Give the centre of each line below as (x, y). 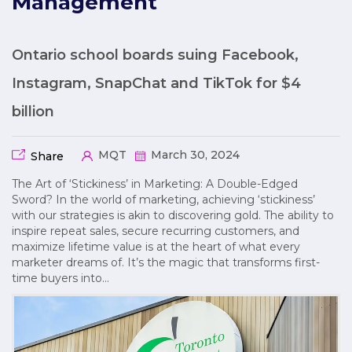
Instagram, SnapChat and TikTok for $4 (156, 84)
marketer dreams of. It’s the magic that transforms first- (166, 263)
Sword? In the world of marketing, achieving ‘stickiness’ (163, 200)
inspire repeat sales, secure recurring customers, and (156, 231)
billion (33, 112)
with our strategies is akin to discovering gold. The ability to (173, 216)
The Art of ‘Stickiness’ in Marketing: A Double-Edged (155, 184)
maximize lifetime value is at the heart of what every (156, 247)
